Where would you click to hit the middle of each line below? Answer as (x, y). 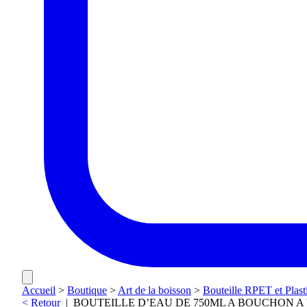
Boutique (87, 291)
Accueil (39, 291)
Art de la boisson (155, 291)
